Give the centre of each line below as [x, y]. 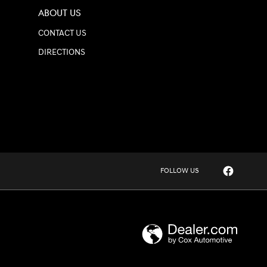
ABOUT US [60, 14]
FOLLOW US [180, 171]
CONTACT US [62, 34]
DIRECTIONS [62, 53]
